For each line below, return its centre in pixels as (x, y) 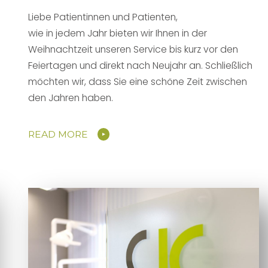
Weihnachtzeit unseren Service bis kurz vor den (133, 49)
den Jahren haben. (71, 98)
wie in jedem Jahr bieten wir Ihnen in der (118, 33)
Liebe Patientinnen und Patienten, (103, 17)
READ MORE (58, 134)
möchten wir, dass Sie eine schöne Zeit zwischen (138, 81)
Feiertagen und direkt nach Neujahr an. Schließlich (141, 65)
